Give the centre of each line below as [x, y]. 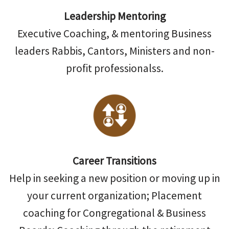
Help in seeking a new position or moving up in [114, 178]
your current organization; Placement [114, 195]
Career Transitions [114, 161]
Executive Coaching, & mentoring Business [114, 34]
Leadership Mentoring [114, 16]
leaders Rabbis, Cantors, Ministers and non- [114, 51]
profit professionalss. [114, 68]
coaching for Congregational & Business [114, 213]
